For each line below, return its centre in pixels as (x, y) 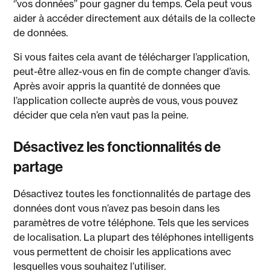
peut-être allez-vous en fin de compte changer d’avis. (132, 71)
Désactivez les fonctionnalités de (117, 146)
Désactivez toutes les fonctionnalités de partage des (132, 194)
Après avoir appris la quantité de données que (117, 86)
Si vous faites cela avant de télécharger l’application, (132, 57)
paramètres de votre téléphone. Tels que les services (131, 223)
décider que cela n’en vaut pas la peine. (103, 115)
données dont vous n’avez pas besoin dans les (117, 208)
